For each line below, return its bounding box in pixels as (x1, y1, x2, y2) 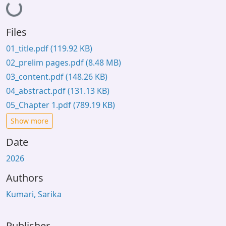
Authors (6, 171, 43, 185)
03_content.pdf (6, 71, 66, 82)
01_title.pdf (6, 43, 50, 54)
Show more (11, 116, 48, 126)
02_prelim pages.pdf (6, 57, 86, 68)
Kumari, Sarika (6, 189, 62, 200)
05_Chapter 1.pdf (6, 99, 73, 110)
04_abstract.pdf (6, 85, 68, 96)
